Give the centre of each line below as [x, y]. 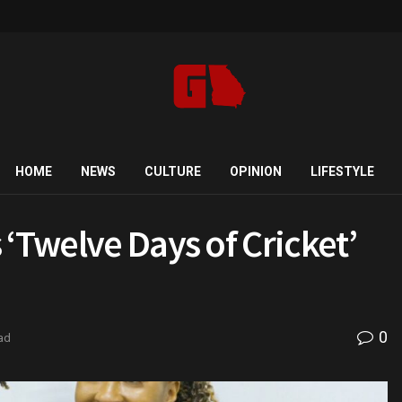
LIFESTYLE [342, 171]
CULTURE [172, 171]
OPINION [255, 171]
